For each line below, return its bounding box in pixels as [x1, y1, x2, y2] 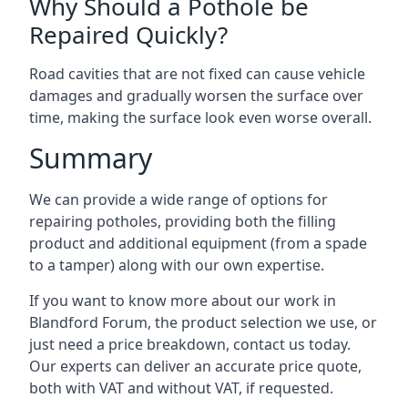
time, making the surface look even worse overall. [29, 107, 372, 127]
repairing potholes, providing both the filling [29, 211, 336, 231]
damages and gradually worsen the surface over [29, 86, 363, 106]
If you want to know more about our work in [29, 291, 336, 311]
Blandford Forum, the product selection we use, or [29, 312, 377, 332]
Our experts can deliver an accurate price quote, [29, 356, 362, 376]
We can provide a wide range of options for [29, 189, 328, 209]
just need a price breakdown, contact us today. [29, 334, 351, 354]
